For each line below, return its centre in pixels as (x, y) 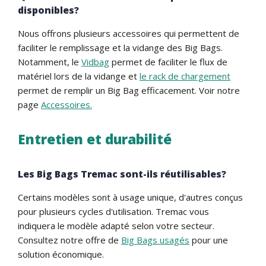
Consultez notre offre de (69, 240)
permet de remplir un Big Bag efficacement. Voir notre (129, 90)
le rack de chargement (185, 76)
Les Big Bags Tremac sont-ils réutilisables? (122, 174)
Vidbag (95, 61)
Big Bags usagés (155, 240)
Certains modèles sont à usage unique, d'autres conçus (130, 197)
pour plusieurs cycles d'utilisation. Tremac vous (113, 211)
